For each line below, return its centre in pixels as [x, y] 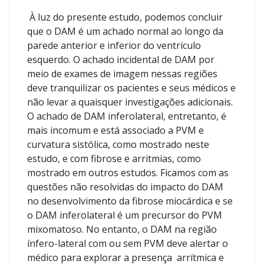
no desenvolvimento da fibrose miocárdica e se [130, 201]
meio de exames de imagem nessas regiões [122, 74]
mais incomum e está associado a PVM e [115, 130]
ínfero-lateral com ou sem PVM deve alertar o [128, 243]
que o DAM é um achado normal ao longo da [125, 31]
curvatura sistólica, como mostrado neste [118, 144]
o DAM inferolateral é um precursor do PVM [125, 215]
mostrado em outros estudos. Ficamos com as [128, 173]
